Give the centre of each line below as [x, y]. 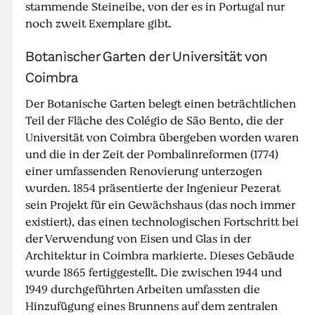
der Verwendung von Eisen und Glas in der [138, 239]
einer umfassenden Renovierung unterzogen [143, 172]
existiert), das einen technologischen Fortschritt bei [162, 222]
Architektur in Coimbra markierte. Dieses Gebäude [160, 256]
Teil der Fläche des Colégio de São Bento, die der [154, 121]
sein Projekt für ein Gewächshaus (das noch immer [160, 205]
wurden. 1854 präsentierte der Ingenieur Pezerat [153, 188]
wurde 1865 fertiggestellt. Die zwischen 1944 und [153, 273]
